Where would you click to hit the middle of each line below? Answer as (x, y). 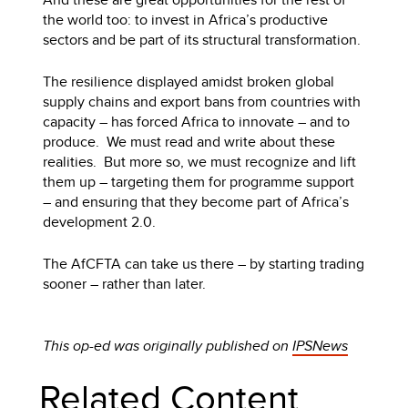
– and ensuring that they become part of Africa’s (196, 201)
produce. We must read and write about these (189, 141)
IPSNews (321, 345)
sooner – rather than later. (125, 283)
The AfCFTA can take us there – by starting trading (204, 263)
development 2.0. (100, 221)
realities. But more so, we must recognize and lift (200, 161)
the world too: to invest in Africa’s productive (186, 19)
